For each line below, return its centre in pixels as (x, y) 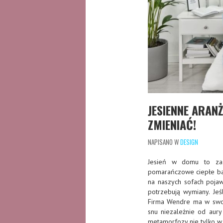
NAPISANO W (164, 142)
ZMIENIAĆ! (172, 124)
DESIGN (189, 142)
